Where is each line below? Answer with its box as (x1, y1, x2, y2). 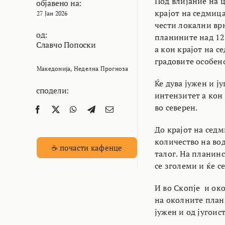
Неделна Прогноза (73, 64, 129, 72)
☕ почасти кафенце (51, 142, 123, 153)
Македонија (36, 64, 71, 72)
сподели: (36, 84, 69, 96)
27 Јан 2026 (36, 9, 68, 17)
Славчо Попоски (36, 39, 96, 50)
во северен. (154, 101, 198, 113)
